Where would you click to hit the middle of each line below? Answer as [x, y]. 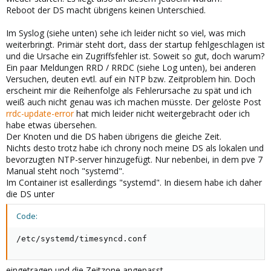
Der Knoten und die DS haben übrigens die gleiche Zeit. [114, 136]
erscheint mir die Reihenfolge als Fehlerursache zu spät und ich [129, 90]
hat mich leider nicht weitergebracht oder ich [162, 113]
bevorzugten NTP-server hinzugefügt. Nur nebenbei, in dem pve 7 [134, 159]
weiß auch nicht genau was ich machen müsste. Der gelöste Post [134, 102]
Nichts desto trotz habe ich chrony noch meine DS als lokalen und [135, 148]
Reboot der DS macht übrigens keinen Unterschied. [106, 10]
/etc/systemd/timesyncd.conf [82, 238]
